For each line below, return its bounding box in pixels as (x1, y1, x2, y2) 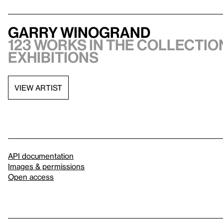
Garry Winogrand (8, 24, 150, 41)
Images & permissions (8, 162, 85, 171)
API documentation (8, 151, 74, 160)
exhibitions (8, 49, 99, 66)
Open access (8, 172, 54, 181)
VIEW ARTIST (14, 83, 62, 92)
